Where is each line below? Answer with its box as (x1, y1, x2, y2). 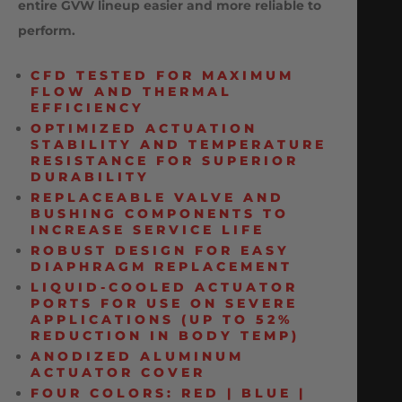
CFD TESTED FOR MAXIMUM (31, 67, 294, 84)
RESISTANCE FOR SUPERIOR (31, 153, 299, 170)
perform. (18, 22, 75, 39)
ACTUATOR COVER (31, 364, 205, 381)
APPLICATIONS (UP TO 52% (31, 311, 293, 328)
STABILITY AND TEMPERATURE (31, 136, 327, 153)
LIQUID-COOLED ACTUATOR (31, 279, 298, 296)
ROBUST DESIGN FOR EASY (31, 242, 290, 259)
